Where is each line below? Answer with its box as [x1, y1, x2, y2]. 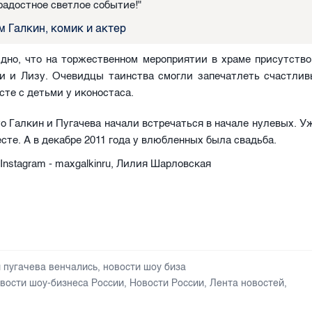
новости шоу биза [103, 260, 187, 273]
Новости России [130, 276, 205, 289]
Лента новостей [210, 276, 285, 289]
